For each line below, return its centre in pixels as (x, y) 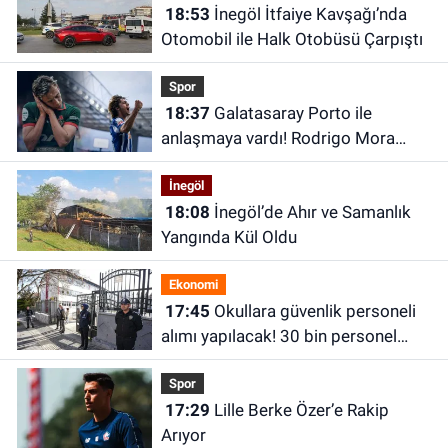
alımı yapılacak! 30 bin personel (278, 336)
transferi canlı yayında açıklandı (278, 163)
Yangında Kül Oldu (228, 237)
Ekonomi (193, 284)
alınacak (191, 361)
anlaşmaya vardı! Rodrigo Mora (277, 138)
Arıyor (183, 435)
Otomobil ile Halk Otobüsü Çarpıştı (291, 39)
